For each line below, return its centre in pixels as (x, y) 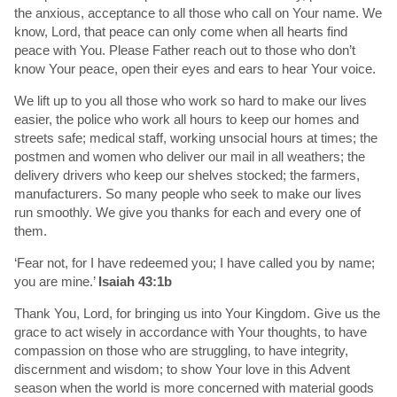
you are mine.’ (56, 281)
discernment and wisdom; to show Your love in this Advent (182, 369)
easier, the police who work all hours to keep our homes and (187, 119)
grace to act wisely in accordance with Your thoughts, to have (191, 331)
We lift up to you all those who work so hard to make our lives (191, 100)
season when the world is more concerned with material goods (194, 387)
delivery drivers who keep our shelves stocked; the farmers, (187, 175)
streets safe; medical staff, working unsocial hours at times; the (196, 137)
